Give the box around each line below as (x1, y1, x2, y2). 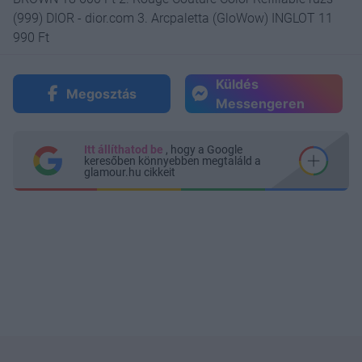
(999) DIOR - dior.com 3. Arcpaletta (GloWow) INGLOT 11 (13, 10, 333, 26)
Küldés (216, 75, 259, 92)
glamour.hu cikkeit (84, 165, 175, 179)
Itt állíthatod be (84, 142, 166, 156)
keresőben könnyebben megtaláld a (84, 154, 261, 167)
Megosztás (65, 85, 137, 102)
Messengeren (216, 95, 305, 112)
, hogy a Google (166, 142, 242, 156)
